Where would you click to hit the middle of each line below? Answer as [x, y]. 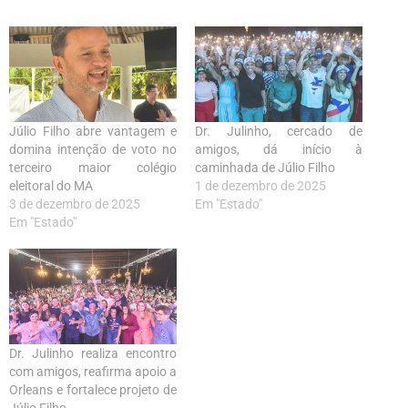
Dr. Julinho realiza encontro [93, 353]
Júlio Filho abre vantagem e [93, 131]
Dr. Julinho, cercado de [279, 131]
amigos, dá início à [279, 149]
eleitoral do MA [51, 185]
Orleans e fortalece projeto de [93, 389]
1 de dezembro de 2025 [260, 185]
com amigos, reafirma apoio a [93, 371]
